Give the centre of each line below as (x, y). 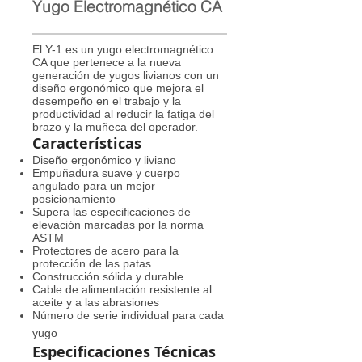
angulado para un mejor (94, 186)
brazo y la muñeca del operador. (115, 127)
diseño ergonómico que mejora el (118, 88)
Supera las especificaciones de (112, 212)
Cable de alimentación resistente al (122, 289)
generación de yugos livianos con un (126, 75)
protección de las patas (92, 263)
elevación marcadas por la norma (118, 225)
